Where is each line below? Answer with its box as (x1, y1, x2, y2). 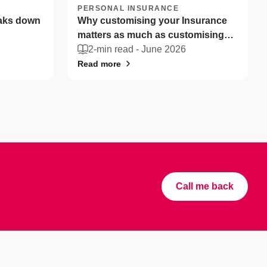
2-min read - (88, 44, 141, 54)
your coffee (77, 44, 129, 54)
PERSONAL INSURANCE (77, 4, 179, 13)
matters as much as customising (77, 30, 224, 40)
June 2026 (141, 44, 186, 54)
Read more (77, 59, 121, 69)
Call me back (176, 181, 234, 191)
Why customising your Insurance (77, 15, 227, 26)
